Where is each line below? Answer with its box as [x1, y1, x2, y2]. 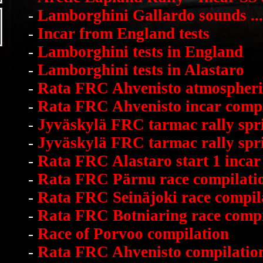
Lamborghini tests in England [38, 43, 243, 60]
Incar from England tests [38, 25, 210, 42]
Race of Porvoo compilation [38, 225, 229, 242]
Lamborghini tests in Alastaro [38, 61, 244, 79]
